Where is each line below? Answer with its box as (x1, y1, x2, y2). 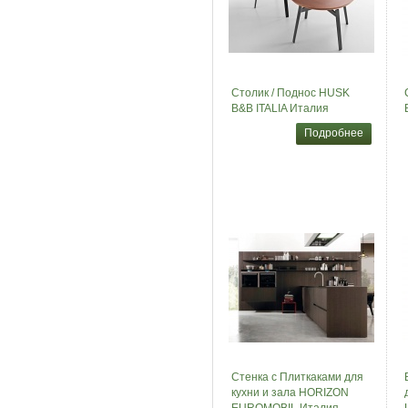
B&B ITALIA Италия (230, 102, 329, 115)
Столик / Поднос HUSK (230, 87, 350, 99)
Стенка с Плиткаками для (230, 371, 363, 383)
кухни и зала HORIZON (230, 386, 349, 399)
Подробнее (301, 127, 366, 139)
